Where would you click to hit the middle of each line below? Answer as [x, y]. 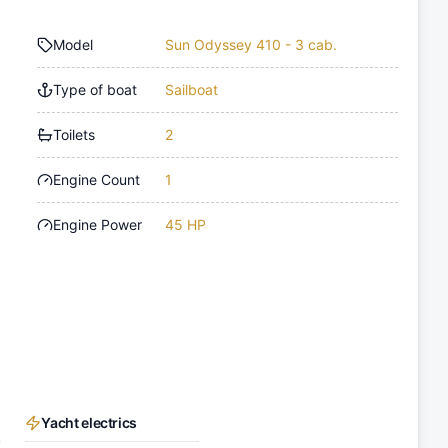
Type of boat [95, 89]
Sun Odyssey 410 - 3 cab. [251, 44]
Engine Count [97, 179]
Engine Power [98, 224]
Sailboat [192, 89]
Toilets [74, 134]
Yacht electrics [89, 422]
